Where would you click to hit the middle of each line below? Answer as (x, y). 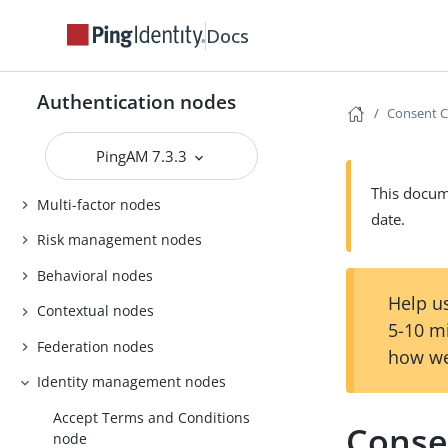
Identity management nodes (132, 382)
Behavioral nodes (95, 275)
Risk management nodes (120, 240)
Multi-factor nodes (99, 204)
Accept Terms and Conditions (152, 417)
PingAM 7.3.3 (144, 156)
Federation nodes (96, 346)
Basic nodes (77, 169)
